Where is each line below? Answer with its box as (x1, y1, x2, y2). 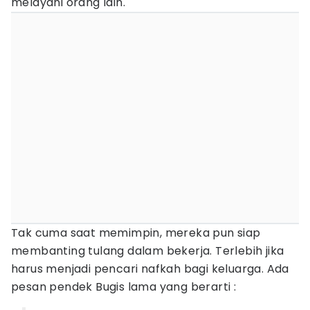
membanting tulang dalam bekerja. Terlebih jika (11, 243, 284, 259)
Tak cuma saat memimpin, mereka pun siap (11, 225, 261, 241)
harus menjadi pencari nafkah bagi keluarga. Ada (11, 261, 289, 277)
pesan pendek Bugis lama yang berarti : (11, 279, 237, 295)
